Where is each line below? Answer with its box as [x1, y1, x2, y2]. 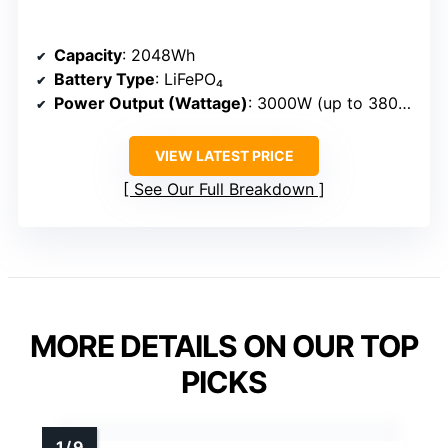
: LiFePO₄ [155, 68, 223, 89]
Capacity [54, 44, 122, 65]
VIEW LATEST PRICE [154, 146, 294, 164]
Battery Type [54, 68, 155, 89]
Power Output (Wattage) [54, 92, 248, 113]
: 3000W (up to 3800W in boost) [248, 92, 398, 113]
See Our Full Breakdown [134, 178, 314, 199]
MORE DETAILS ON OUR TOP [30, 327, 418, 364]
